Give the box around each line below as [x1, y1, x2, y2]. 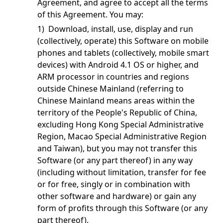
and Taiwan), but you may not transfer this [37, 143, 197, 154]
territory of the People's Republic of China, [37, 107, 197, 118]
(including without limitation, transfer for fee [37, 167, 206, 178]
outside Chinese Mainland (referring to [37, 83, 184, 94]
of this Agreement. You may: [37, 9, 143, 20]
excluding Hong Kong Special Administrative [37, 119, 204, 130]
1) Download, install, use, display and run [37, 23, 193, 34]
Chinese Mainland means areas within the [37, 95, 195, 106]
